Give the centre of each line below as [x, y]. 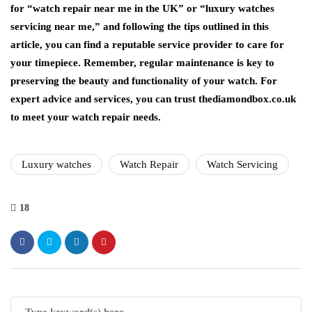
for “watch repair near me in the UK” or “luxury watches [142, 8]
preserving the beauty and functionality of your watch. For [144, 80]
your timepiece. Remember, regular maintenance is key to [142, 62]
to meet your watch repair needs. [86, 117]
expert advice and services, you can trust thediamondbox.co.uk [153, 99]
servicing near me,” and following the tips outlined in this [140, 26]
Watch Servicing [242, 164]
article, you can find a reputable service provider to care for [147, 44]
